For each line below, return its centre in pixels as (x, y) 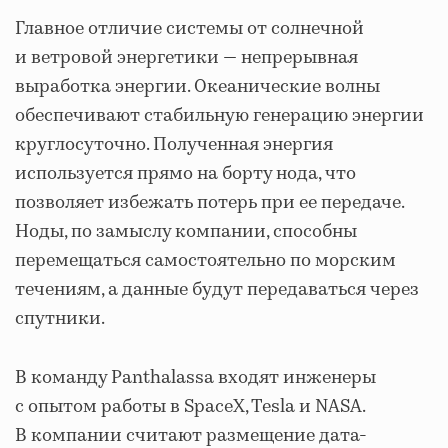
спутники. (60, 319)
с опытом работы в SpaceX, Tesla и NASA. (190, 407)
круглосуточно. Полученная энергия (174, 145)
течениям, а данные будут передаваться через (217, 290)
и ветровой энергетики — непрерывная (186, 58)
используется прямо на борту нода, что (185, 174)
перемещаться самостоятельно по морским (205, 261)
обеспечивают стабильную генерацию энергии (219, 116)
